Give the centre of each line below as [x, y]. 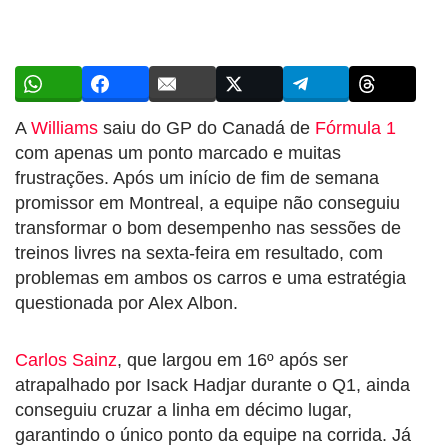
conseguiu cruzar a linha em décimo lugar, [183, 409]
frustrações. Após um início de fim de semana [197, 177]
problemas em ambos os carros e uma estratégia [210, 277]
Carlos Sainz [66, 359]
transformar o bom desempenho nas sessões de [208, 227]
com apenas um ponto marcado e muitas [178, 152]
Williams [64, 127]
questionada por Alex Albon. [126, 302]
